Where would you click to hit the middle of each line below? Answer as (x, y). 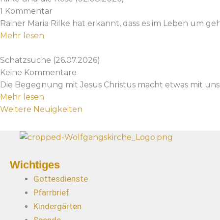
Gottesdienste (61, 179)
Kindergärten (57, 206)
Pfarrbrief (51, 192)
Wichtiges (35, 165)
